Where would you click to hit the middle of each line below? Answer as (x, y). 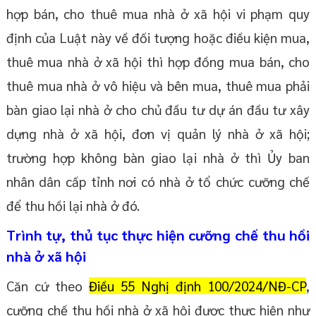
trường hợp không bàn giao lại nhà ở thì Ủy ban (158, 158)
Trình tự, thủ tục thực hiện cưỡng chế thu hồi (158, 235)
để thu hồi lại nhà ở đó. (73, 206)
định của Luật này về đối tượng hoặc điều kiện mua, (158, 38)
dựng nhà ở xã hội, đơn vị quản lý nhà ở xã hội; (158, 134)
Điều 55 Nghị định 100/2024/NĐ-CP (197, 286)
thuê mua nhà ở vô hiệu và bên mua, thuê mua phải (158, 86)
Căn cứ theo (47, 286)
